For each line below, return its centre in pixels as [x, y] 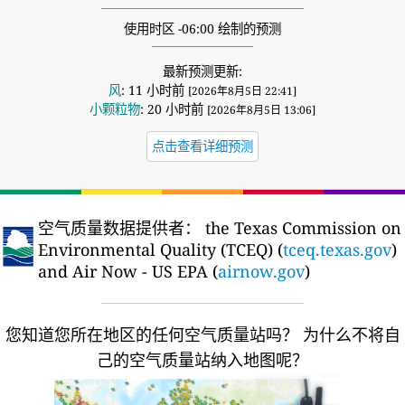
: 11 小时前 [155, 89]
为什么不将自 [351, 334]
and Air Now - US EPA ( [128, 271]
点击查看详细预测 [202, 146]
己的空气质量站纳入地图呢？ [202, 359]
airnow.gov [261, 271]
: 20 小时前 [174, 108]
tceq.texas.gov [337, 249]
